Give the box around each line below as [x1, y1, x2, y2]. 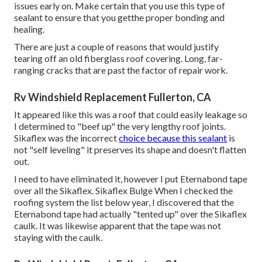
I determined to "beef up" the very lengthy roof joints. [14, 120, 226, 132]
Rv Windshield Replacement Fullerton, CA [14, 91, 212, 104]
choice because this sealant [119, 132, 227, 144]
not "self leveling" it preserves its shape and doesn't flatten [14, 144, 247, 156]
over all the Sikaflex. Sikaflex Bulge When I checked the [14, 185, 233, 196]
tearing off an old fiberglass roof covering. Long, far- [14, 53, 223, 64]
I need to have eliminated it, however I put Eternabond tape [14, 173, 248, 185]
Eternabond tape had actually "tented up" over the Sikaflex [14, 208, 247, 220]
